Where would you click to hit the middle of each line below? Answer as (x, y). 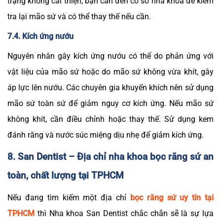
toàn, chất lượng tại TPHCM (66, 176)
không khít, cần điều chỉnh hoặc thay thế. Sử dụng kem (110, 119)
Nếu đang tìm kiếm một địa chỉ (69, 197)
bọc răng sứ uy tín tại (172, 197)
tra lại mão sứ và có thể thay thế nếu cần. (79, 16)
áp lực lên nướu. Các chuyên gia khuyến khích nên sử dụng (110, 87)
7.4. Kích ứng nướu (40, 36)
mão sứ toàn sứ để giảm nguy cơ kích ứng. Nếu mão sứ (110, 103)
